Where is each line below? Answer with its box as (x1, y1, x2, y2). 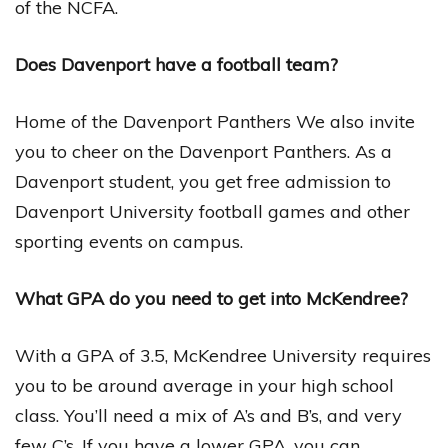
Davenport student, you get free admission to (15, 169, 391, 193)
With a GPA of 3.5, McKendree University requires (15, 343, 431, 367)
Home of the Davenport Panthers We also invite (15, 109, 415, 133)
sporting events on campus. (15, 229, 243, 253)
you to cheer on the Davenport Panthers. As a (15, 139, 392, 163)
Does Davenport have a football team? (15, 52, 338, 76)
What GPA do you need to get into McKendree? (15, 286, 408, 310)
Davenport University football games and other (15, 199, 410, 223)
